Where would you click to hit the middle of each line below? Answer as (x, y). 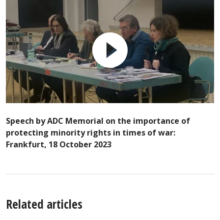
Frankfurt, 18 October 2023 (59, 145)
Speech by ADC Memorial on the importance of (98, 121)
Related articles (44, 204)
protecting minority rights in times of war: (91, 133)
